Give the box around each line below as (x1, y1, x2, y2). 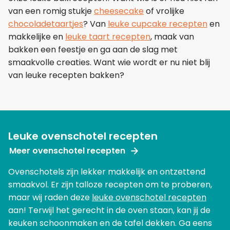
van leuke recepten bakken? (8, 69, 124, 81)
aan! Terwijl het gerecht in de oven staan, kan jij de (8, 204, 210, 217)
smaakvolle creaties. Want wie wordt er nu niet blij (8, 56, 210, 68)
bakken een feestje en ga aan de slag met (8, 43, 178, 55)
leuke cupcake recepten (108, 17, 207, 30)
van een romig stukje (8, 5, 94, 17)
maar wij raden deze (8, 191, 92, 204)
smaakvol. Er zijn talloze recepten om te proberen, (8, 179, 212, 191)
